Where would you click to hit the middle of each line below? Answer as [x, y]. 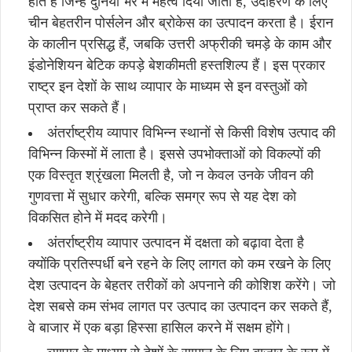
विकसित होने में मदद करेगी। [98, 218]
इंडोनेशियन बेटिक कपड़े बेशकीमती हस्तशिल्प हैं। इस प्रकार [177, 65]
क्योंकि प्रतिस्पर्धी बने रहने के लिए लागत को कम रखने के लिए [180, 264]
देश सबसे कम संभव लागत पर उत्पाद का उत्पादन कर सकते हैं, [180, 306]
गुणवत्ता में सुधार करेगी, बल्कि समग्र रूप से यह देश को [162, 196]
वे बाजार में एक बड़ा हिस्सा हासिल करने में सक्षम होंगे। [160, 328]
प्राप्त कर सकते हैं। [78, 108]
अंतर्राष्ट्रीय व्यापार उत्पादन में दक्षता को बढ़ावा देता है [176, 243]
